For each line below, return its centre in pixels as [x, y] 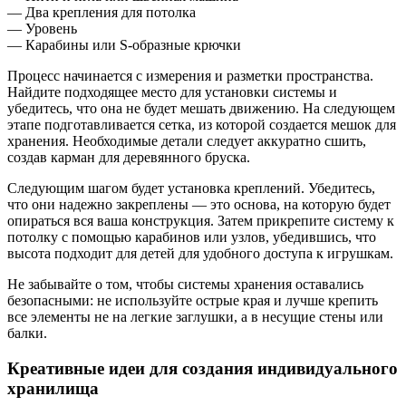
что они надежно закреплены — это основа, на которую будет [199, 205]
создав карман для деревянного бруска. [129, 158]
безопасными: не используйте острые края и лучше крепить [193, 301]
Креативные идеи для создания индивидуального [203, 368]
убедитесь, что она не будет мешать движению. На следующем [201, 109]
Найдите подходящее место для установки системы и [172, 92]
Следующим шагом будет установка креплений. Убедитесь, [191, 188]
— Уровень [42, 29]
